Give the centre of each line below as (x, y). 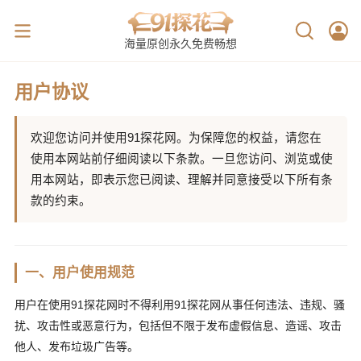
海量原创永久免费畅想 (180, 44)
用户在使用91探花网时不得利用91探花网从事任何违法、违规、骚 (179, 304)
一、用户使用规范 (80, 272)
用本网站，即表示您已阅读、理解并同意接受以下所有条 (181, 179)
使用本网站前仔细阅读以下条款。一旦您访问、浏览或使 (181, 158)
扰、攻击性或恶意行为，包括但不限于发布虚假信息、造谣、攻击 (178, 325)
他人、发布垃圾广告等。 (76, 346)
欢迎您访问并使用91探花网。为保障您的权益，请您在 (176, 137)
